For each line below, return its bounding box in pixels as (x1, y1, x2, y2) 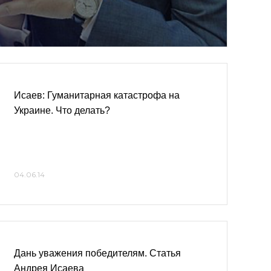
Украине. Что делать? (14, 105, 110, 116)
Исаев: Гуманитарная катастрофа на (14, 90, 180, 100)
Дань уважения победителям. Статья (14, 248, 181, 258)
